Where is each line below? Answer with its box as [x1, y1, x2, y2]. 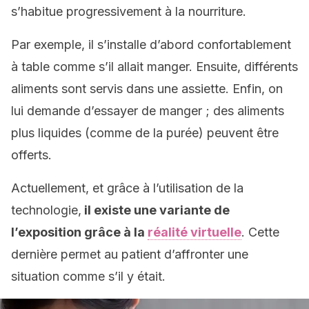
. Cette [241, 225, 279, 239]
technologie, [11, 203, 81, 217]
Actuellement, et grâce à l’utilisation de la [11, 181, 243, 195]
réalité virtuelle [148, 225, 241, 239]
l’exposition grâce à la [11, 225, 148, 239]
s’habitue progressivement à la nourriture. [11, 4, 246, 19]
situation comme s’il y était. [11, 269, 166, 283]
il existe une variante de [81, 203, 230, 217]
